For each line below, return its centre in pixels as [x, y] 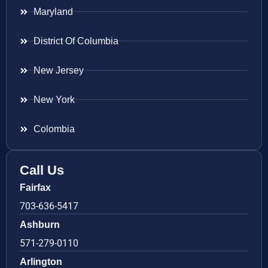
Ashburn [40, 224]
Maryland [53, 11]
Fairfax [35, 187]
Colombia [54, 129]
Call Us [42, 170]
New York [54, 99]
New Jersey [58, 70]
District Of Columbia [76, 41]
